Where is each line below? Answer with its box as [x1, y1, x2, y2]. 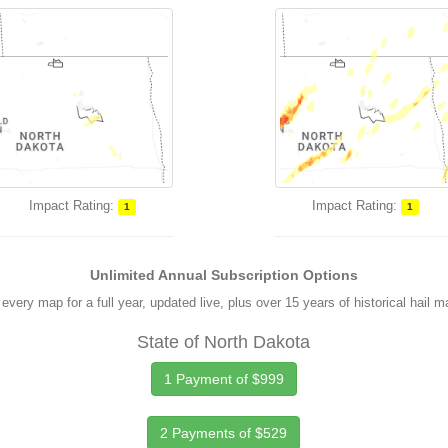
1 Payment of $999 [163, 371, 284, 387]
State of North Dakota [137, 332, 311, 352]
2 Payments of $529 [160, 425, 288, 441]
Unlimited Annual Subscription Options [89, 267, 358, 283]
